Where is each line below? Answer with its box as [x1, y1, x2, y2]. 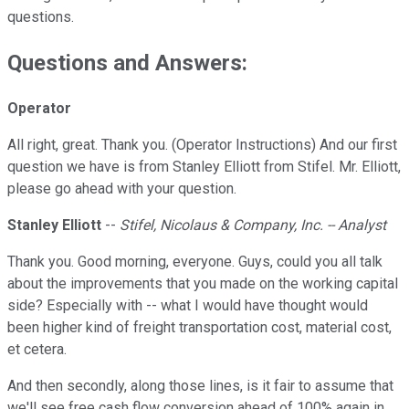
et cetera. [7, 341, 67, 359]
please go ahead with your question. [7, 180, 236, 198]
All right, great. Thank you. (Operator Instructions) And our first [7, 136, 397, 154]
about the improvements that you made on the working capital [7, 275, 398, 293]
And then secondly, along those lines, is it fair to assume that [7, 377, 393, 395]
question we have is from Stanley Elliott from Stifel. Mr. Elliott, [7, 158, 401, 176]
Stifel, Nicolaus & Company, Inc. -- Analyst [120, 216, 386, 235]
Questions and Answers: [7, 50, 247, 77]
